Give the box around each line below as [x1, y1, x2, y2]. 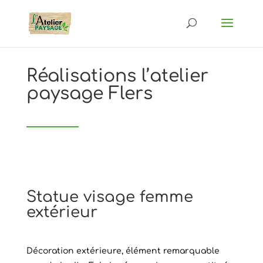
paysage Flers [26, 84, 153, 103]
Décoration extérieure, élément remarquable [26, 247, 220, 255]
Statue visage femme [26, 188, 193, 205]
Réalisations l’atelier [26, 66, 208, 86]
